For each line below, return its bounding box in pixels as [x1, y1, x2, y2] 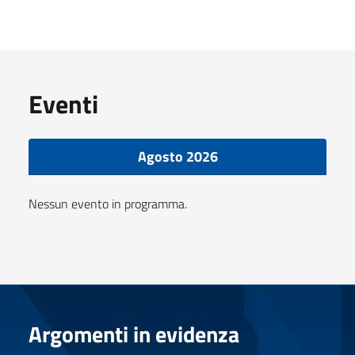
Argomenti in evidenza [29, 316, 239, 351]
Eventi [29, 84, 98, 123]
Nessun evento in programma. [29, 193, 187, 213]
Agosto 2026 [137, 145, 218, 167]
